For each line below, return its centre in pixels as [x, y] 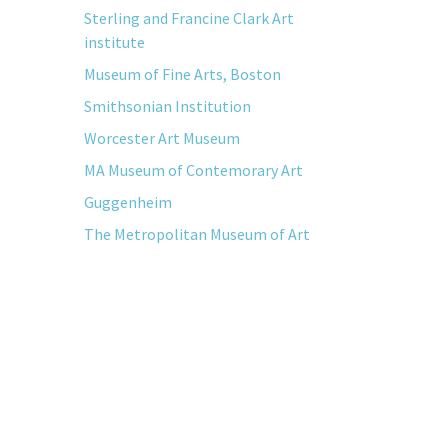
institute [114, 42]
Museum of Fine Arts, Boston [182, 74]
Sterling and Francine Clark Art [188, 18]
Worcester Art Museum [161, 138]
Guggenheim [127, 202]
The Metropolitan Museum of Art [196, 234]
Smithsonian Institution [167, 106]
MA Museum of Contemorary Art [193, 170]
